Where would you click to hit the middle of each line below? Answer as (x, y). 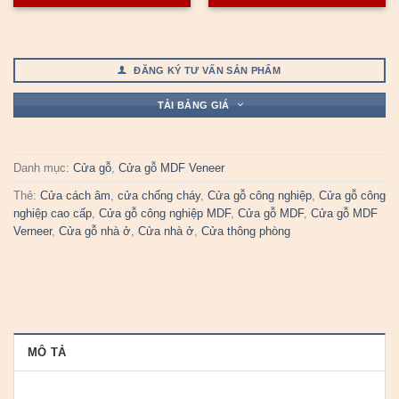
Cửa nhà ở (166, 232)
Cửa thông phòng (246, 232)
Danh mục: (43, 168)
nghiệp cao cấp (53, 214)
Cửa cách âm (75, 196)
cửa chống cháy (159, 196)
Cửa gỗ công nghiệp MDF (165, 214)
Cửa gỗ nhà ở (95, 232)
